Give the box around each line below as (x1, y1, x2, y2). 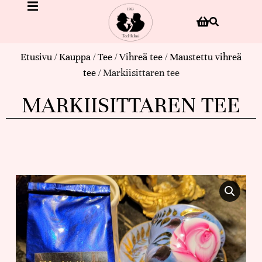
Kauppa (59, 50, 91, 63)
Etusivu (20, 50, 52, 63)
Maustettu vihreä (170, 50, 242, 63)
